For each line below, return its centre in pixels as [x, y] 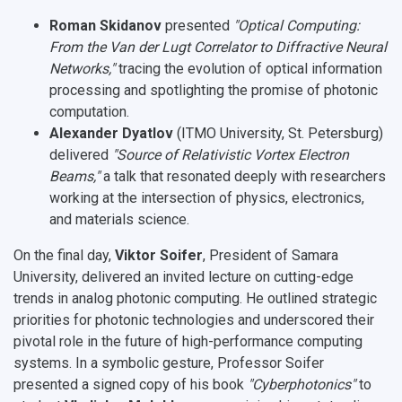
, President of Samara [271, 256]
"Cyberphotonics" [301, 385]
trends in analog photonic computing [127, 299]
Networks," [82, 69]
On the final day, [64, 256]
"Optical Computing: [297, 26]
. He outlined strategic [308, 299]
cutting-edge [314, 277]
